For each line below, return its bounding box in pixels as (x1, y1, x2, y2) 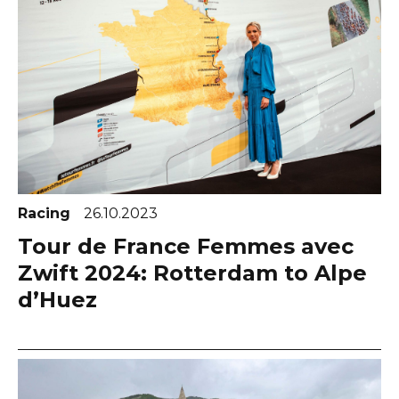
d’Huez (18, 286, 97, 313)
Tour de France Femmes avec (18, 232, 354, 259)
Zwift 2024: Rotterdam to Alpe (18, 259, 367, 286)
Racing (18, 204, 75, 222)
